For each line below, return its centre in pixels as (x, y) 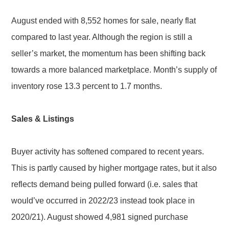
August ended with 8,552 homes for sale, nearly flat (104, 21)
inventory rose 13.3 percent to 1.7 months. (87, 86)
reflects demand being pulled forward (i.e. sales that (105, 184)
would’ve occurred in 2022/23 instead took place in (103, 201)
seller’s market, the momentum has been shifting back (109, 53)
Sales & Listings (43, 119)
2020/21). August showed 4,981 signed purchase (100, 217)
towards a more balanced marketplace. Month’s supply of (114, 70)
